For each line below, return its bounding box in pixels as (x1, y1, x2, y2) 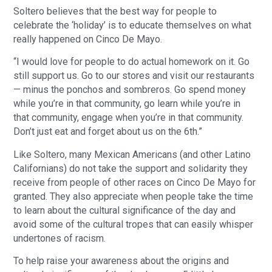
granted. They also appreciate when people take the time (13, 190, 254, 202)
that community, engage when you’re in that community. (13, 112, 244, 124)
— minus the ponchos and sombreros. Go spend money (13, 84, 246, 96)
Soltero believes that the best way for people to (13, 5, 217, 18)
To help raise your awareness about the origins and (13, 255, 229, 267)
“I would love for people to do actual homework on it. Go (13, 56, 250, 68)
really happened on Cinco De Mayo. (13, 33, 163, 46)
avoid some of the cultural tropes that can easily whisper (13, 218, 254, 230)
